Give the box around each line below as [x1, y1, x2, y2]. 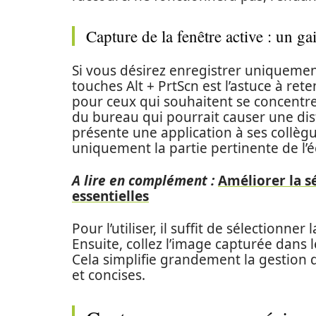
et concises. [72, 266, 145, 284]
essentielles [72, 187, 149, 205]
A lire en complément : [72, 171, 214, 190]
